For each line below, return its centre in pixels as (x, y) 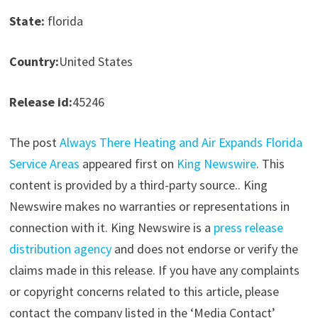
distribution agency (60, 249)
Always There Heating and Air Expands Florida (181, 143)
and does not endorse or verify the (204, 249)
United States (95, 62)
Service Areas (44, 164)
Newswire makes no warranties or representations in (149, 207)
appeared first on (128, 164)
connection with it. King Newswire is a (111, 228)
